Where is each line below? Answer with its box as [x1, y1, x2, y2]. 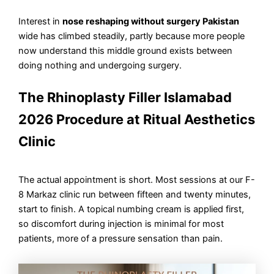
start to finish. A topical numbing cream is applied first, [18, 203, 245, 215]
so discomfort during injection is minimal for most [18, 218, 224, 229]
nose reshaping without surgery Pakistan [62, 16, 240, 28]
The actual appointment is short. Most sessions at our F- [18, 174, 256, 185]
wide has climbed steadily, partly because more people [18, 31, 245, 42]
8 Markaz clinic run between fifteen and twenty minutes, [18, 188, 251, 200]
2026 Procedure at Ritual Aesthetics [18, 111, 256, 127]
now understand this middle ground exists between [18, 45, 233, 57]
